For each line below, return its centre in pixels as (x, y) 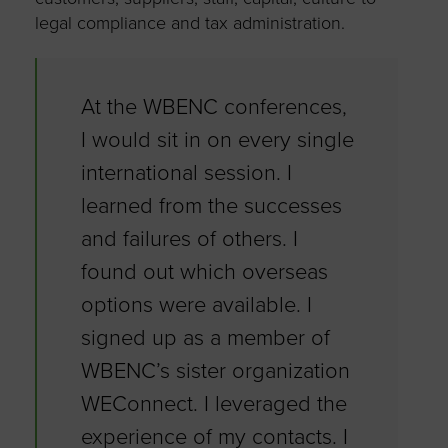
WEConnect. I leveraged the (213, 404)
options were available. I (196, 305)
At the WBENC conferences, (213, 107)
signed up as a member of (205, 338)
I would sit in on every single (217, 140)
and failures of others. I (189, 239)
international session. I (186, 173)
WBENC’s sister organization (215, 371)
